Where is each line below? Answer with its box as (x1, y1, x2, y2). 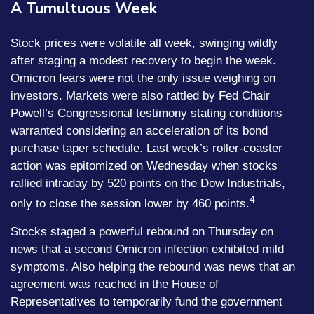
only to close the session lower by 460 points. (11, 196, 250, 210)
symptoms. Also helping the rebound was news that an (11, 259, 295, 273)
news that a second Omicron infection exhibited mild (11, 242, 284, 256)
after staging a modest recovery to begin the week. (11, 54, 276, 67)
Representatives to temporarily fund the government (11, 294, 282, 308)
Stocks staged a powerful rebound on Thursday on (11, 224, 273, 238)
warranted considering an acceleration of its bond (11, 124, 268, 137)
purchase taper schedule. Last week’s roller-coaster (11, 142, 282, 155)
